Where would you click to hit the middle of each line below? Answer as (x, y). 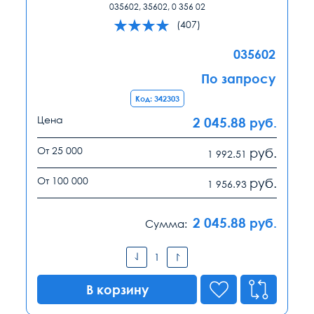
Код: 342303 (157, 98)
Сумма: (166, 223)
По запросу (238, 78)
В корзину (117, 289)
